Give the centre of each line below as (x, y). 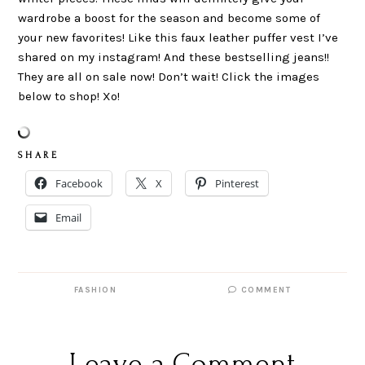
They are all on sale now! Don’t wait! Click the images (169, 77)
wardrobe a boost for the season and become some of (169, 18)
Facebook (79, 183)
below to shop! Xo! (69, 96)
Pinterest (237, 183)
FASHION (95, 290)
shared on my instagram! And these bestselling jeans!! (174, 57)
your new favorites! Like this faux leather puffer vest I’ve (178, 37)
